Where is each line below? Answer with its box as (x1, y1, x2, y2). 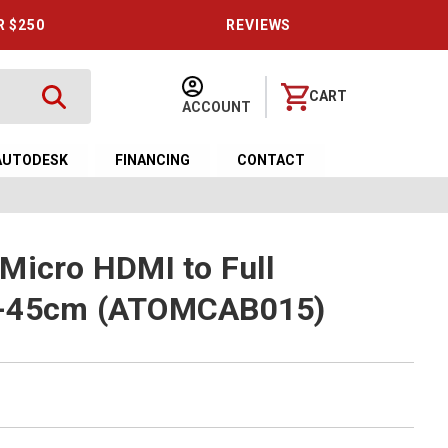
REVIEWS (226, 17, 292, 33)
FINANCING (115, 152, 191, 168)
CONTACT (237, 152, 306, 168)
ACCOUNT (182, 98, 252, 115)
